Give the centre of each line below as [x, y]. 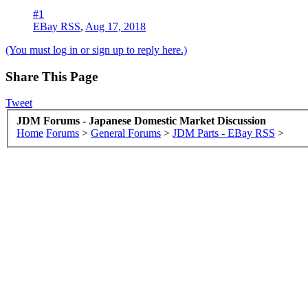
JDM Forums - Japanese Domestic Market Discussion [141, 120]
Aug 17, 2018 [115, 26]
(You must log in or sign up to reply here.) [96, 49]
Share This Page [52, 76]
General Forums [126, 133]
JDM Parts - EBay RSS [224, 133]
